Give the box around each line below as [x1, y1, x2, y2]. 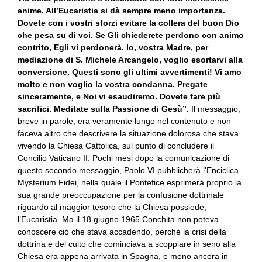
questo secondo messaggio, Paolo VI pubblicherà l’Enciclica [18, 166, 239, 175]
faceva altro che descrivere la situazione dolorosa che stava [18, 129, 239, 138]
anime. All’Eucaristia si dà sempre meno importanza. [18, 6, 225, 15]
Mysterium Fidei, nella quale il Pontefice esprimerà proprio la [18, 178, 242, 187]
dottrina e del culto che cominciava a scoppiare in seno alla [18, 239, 236, 249]
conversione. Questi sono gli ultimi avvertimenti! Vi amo [18, 67, 242, 77]
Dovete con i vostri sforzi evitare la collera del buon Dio [18, 18, 239, 27]
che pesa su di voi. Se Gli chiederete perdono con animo [18, 30, 244, 40]
